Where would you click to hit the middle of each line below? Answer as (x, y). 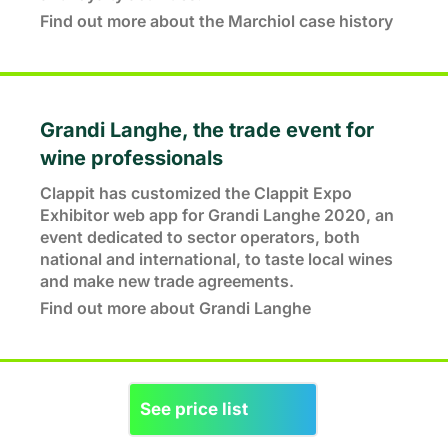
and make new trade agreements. (167, 281)
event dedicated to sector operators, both (200, 237)
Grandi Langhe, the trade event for (207, 130)
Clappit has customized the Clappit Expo (196, 193)
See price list (194, 409)
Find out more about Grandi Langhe (175, 308)
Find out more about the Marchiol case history (216, 21)
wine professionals (131, 158)
